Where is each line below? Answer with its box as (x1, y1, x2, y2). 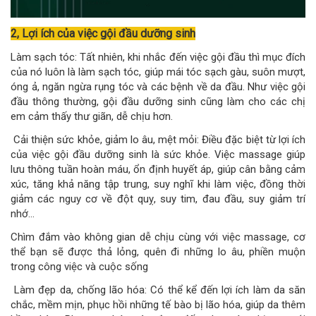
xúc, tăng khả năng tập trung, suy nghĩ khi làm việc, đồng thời (11, 178, 305, 191)
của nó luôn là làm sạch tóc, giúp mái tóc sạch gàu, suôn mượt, (11, 66, 305, 79)
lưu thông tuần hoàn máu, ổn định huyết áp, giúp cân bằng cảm (11, 163, 305, 176)
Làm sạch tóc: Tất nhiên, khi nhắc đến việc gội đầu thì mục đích (11, 51, 305, 64)
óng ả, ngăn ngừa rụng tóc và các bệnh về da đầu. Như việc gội (11, 80, 305, 94)
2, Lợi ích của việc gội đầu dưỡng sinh (11, 27, 195, 41)
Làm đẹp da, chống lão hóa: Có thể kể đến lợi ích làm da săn (11, 284, 305, 297)
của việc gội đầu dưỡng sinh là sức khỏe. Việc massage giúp (11, 148, 305, 162)
